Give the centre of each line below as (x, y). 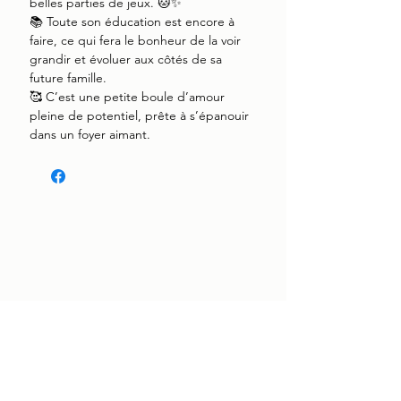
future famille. (68, 78)
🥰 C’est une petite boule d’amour (127, 97)
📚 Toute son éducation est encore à (132, 21)
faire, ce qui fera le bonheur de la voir (135, 40)
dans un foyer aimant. (90, 134)
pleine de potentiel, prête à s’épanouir (139, 115)
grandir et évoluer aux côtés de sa (126, 59)
